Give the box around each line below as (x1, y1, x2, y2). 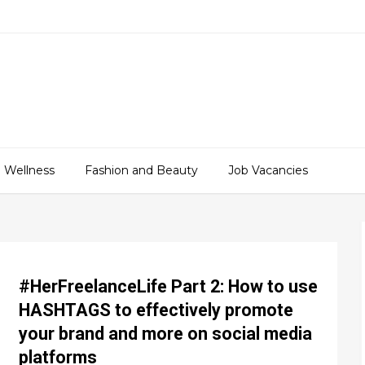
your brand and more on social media (19, 323, 312, 344)
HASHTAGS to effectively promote (19, 300, 293, 320)
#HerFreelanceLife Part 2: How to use (19, 276, 318, 297)
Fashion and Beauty (85, 163, 198, 178)
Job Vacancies (228, 163, 308, 178)
